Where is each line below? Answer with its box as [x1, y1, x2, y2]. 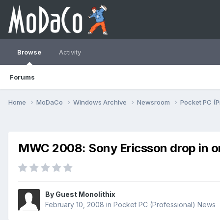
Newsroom [137, 98, 171, 106]
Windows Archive [73, 98, 128, 106]
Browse [17, 48, 41, 56]
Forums [10, 73, 35, 81]
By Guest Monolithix [45, 190, 115, 199]
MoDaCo [36, 98, 64, 106]
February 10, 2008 [45, 200, 104, 209]
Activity [59, 48, 81, 56]
